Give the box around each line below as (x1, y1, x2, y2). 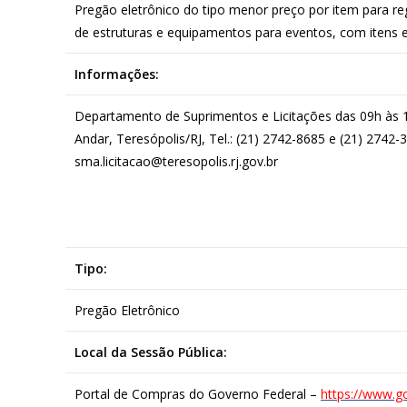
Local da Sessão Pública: (74, 342, 231, 361)
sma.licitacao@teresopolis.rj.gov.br (74, 152, 278, 170)
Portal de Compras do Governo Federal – (74, 384, 321, 402)
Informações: (74, 65, 159, 83)
